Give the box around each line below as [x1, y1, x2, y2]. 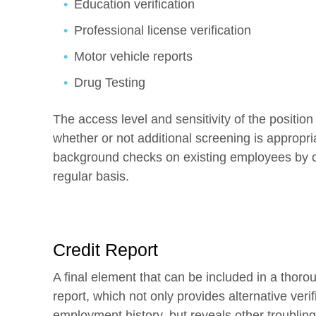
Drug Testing [74, 75, 145, 90]
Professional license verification [74, 23, 251, 37]
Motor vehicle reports [74, 49, 193, 63]
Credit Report [53, 240, 158, 260]
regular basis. [53, 169, 129, 183]
